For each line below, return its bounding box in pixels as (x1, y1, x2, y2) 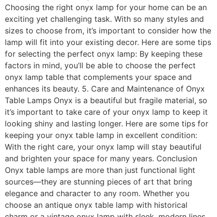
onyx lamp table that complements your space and (5, 72, 192, 82)
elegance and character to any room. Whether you (5, 188, 189, 198)
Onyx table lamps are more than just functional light (5, 165, 195, 175)
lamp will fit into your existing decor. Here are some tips (5, 37, 211, 47)
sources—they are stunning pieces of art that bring (5, 176, 192, 186)
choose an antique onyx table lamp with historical (5, 200, 187, 210)
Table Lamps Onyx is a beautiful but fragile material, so (5, 95, 207, 105)
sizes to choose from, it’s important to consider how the (5, 25, 211, 35)
